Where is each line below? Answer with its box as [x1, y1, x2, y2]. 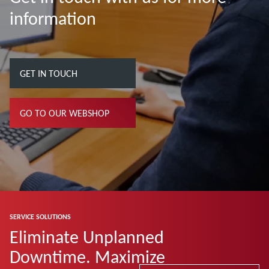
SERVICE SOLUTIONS [10, 212, 71, 221]
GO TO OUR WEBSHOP [20, 107, 109, 119]
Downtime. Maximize [10, 245, 165, 268]
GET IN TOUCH [20, 67, 77, 79]
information [10, 7, 96, 30]
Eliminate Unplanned [10, 225, 164, 248]
